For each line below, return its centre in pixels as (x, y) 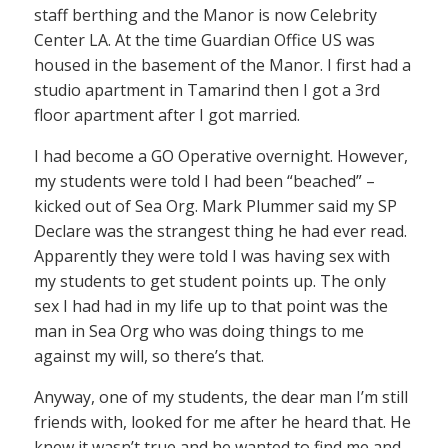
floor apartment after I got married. (167, 115)
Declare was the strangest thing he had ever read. (220, 231)
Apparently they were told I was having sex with (212, 256)
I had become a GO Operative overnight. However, (221, 156)
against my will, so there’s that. (149, 356)
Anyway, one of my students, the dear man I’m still (221, 397)
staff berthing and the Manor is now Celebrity (205, 15)
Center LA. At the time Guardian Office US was (204, 40)
